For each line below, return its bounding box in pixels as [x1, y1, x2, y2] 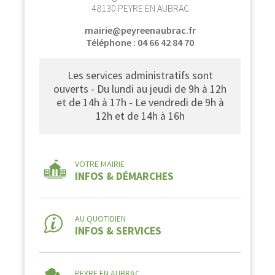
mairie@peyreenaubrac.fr [84, 23, 196, 36]
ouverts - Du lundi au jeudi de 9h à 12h [53, 82, 227, 96]
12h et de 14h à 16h [95, 109, 185, 123]
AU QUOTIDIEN [75, 212, 126, 224]
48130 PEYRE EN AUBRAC [91, 1, 189, 14]
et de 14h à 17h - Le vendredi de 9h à [56, 96, 224, 110]
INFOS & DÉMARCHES [75, 169, 174, 183]
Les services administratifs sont [67, 69, 213, 83]
